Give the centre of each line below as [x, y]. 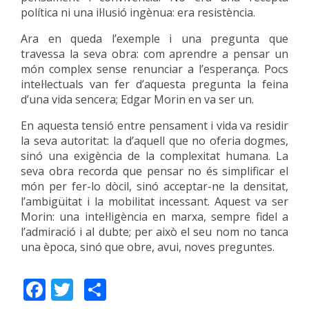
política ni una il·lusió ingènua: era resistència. [138, 12]
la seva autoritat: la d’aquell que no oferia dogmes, [154, 141]
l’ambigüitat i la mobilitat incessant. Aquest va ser [154, 201]
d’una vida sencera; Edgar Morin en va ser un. [137, 99]
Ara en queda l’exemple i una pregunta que [154, 39]
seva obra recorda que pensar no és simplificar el [154, 171]
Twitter [110, 287]
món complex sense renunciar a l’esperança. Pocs [154, 69]
